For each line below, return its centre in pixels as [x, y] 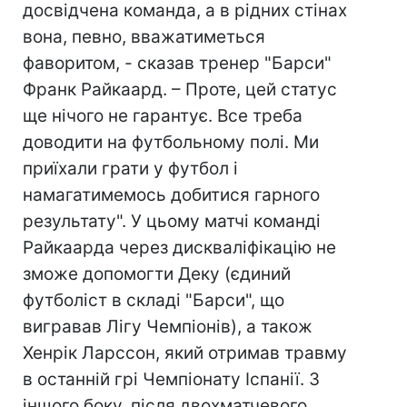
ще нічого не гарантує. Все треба [163, 116]
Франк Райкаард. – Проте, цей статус [180, 89]
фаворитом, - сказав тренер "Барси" [177, 63]
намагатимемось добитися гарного [171, 195]
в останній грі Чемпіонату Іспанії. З [171, 379]
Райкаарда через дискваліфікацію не [179, 248]
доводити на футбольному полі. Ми [171, 142]
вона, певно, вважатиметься [144, 37]
